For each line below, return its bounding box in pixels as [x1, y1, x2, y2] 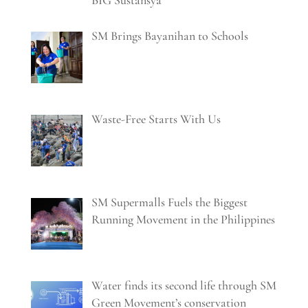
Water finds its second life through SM [91, 278, 277, 294]
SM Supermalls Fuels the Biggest [91, 195, 248, 210]
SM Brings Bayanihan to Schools [91, 28, 249, 44]
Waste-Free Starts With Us [91, 111, 221, 127]
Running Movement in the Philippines [91, 212, 276, 228]
